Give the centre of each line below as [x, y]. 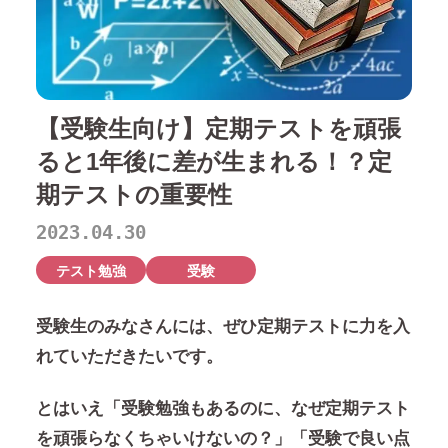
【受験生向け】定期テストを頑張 [218, 129]
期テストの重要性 [133, 195]
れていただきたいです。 [129, 357]
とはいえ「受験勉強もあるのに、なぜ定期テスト [222, 408]
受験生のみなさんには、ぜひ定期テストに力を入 [222, 327]
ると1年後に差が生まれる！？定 [213, 162]
